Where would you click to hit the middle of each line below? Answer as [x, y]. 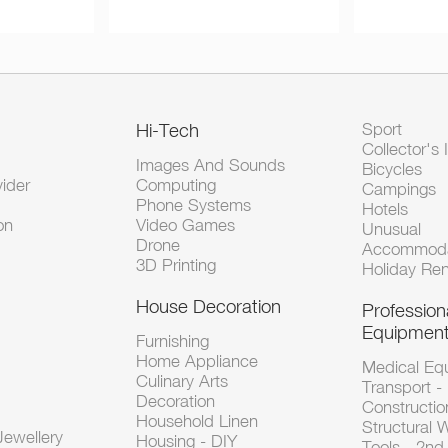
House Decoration [209, 306]
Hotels [384, 209]
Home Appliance [197, 361]
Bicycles [391, 169]
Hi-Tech [168, 130]
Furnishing [173, 341]
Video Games [186, 225]
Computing [176, 185]
